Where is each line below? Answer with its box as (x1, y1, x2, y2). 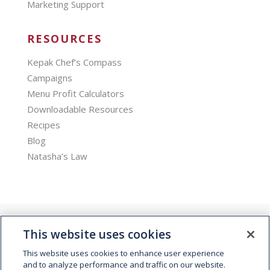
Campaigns (27, 71, 72, 84)
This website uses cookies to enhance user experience (23, 248, 225, 259)
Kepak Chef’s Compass (27, 55, 122, 68)
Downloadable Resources (27, 102, 133, 115)
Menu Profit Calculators (27, 87, 124, 99)
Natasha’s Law (27, 149, 87, 162)
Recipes (27, 118, 60, 131)
